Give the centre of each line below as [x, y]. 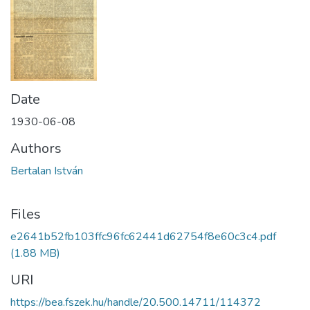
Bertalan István [47, 171]
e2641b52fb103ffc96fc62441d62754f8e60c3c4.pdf [143, 236]
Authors [36, 148]
